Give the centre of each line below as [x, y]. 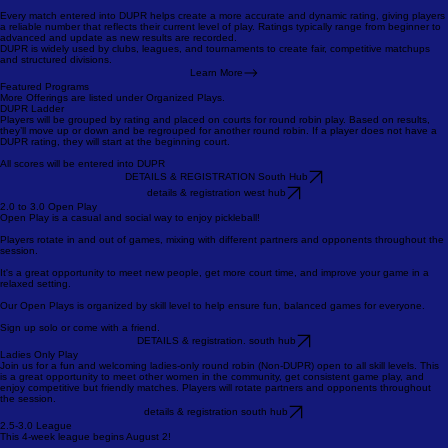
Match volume [50, 41]
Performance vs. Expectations [87, 8]
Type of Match [50, 19]
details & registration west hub [216, 241]
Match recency [51, 30]
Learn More [216, 121]
